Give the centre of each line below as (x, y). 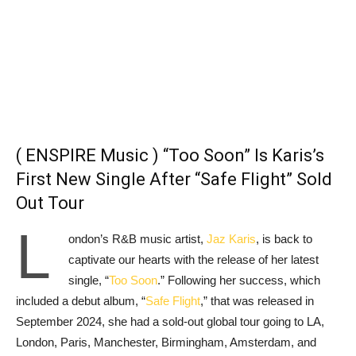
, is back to (284, 239)
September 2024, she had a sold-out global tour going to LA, (170, 321)
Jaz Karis (231, 239)
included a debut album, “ (81, 301)
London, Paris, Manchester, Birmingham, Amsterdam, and (166, 342)
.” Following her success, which (239, 280)
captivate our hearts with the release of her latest (193, 259)
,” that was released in (257, 301)
